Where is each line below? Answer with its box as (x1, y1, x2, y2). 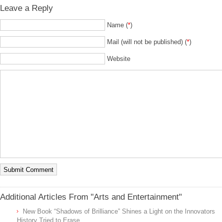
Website (107, 55, 130, 62)
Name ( (107, 21, 128, 29)
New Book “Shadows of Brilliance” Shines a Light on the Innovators (23, 208, 215, 215)
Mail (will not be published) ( (107, 38, 187, 46)
